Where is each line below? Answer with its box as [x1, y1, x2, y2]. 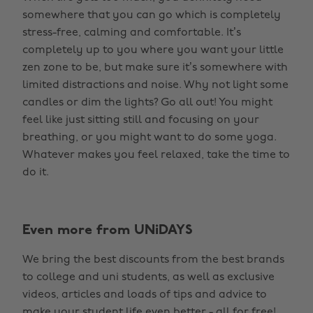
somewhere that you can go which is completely [22, 10, 281, 21]
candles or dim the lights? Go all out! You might [22, 97, 272, 108]
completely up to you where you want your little [22, 45, 284, 56]
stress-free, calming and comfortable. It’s [22, 27, 241, 38]
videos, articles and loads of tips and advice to [22, 289, 267, 300]
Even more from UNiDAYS [22, 224, 193, 238]
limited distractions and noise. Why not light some [22, 80, 289, 91]
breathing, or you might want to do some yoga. [22, 132, 277, 143]
